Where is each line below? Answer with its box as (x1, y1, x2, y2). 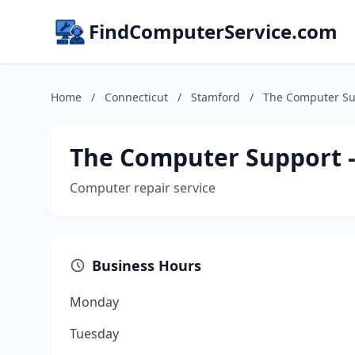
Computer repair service (70, 179, 216, 197)
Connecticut (105, 90, 168, 105)
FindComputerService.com (89, 18, 338, 44)
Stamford (191, 90, 240, 105)
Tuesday (70, 325, 119, 342)
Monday (70, 293, 119, 311)
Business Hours (92, 256, 201, 275)
